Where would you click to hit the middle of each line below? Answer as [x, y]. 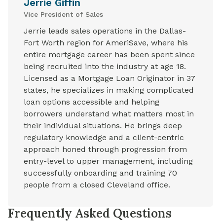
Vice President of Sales [63, 15]
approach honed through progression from [105, 149]
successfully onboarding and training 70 [100, 173]
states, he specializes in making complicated [109, 90]
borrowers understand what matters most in [109, 114]
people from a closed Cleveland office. [97, 185]
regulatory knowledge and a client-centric [104, 138]
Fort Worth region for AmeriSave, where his [106, 43]
